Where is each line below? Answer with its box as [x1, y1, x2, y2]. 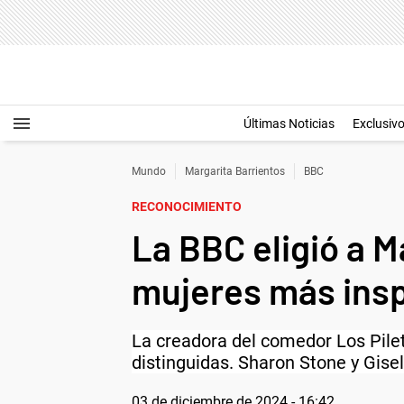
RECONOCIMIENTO [132, 199, 242, 214]
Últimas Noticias [243, 116, 335, 131]
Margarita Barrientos [185, 165, 285, 178]
